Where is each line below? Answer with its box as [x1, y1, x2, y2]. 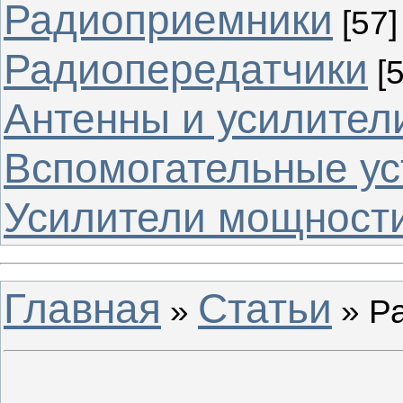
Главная [4, 285, 161, 333]
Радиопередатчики [4, 45, 368, 93]
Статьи [198, 285, 332, 333]
